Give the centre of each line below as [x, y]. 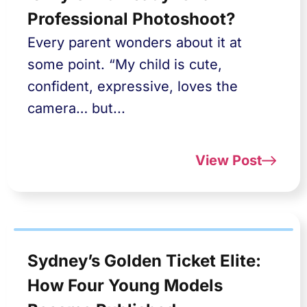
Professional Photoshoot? [131, 19]
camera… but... [76, 108]
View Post [228, 160]
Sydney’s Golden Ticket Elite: [144, 261]
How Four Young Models [125, 285]
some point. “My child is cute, [125, 64]
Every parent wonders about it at [135, 42]
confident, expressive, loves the [133, 86]
